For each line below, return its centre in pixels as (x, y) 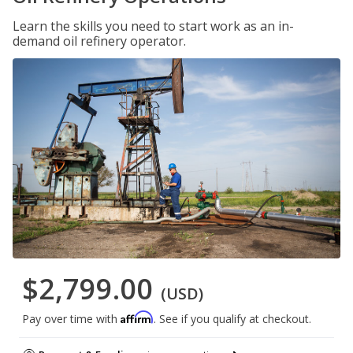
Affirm (137, 318)
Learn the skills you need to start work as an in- (153, 26)
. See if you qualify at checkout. (232, 319)
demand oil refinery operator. (99, 41)
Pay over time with (71, 319)
